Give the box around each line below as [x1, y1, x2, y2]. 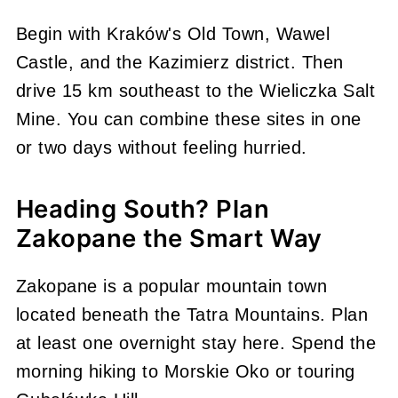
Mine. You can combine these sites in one [15, 108, 362, 129]
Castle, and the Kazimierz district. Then [15, 52, 344, 72]
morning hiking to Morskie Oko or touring [15, 361, 355, 381]
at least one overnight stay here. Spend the [15, 332, 377, 353]
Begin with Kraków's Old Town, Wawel [15, 23, 330, 44]
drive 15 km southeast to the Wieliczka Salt [15, 80, 376, 100]
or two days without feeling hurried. [15, 137, 307, 157]
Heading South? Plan [15, 193, 270, 224]
